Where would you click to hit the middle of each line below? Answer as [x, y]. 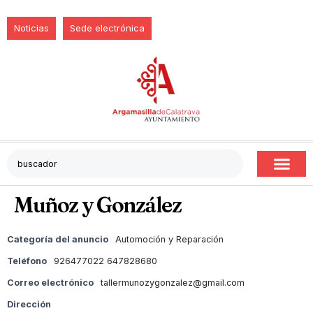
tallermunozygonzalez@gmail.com [173, 283]
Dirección [29, 304]
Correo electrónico [50, 283]
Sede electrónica [107, 28]
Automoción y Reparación [169, 239]
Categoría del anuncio [58, 239]
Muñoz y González [97, 205]
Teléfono [27, 261]
